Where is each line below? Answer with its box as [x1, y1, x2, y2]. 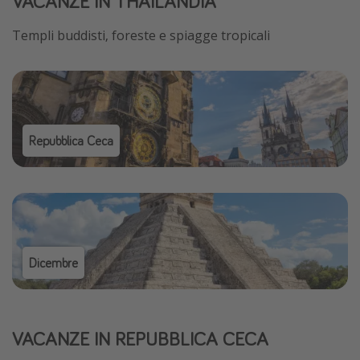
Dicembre [28, 255, 78, 272]
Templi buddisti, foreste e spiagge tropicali [12, 27, 270, 45]
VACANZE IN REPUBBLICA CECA [12, 326, 268, 352]
